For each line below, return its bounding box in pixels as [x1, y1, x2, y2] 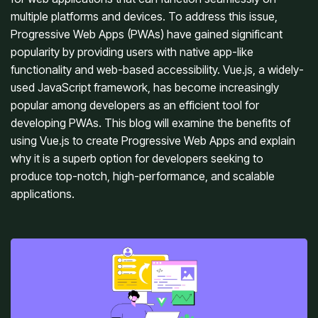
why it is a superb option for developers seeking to [11, 150, 263, 165]
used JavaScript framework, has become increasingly [11, 79, 279, 94]
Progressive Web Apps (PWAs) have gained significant [11, 26, 283, 41]
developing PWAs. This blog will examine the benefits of [11, 115, 290, 130]
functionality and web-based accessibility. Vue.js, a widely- [11, 62, 304, 77]
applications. [11, 186, 75, 201]
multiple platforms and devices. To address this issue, [11, 9, 278, 23]
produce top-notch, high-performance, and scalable [11, 168, 275, 183]
